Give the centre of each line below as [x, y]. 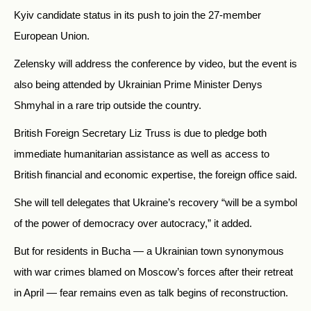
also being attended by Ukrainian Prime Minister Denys [138, 85]
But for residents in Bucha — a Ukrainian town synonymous [149, 251]
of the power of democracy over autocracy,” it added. [133, 224]
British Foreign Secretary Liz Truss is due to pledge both [140, 133]
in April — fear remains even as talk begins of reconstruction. [152, 293]
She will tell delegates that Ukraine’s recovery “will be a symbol [155, 203]
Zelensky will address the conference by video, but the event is [155, 64]
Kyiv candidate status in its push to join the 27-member [137, 15]
